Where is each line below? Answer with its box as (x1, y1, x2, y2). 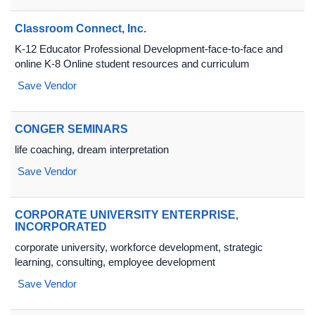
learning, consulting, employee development (15, 256, 215, 268)
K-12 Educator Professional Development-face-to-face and (15, 43, 283, 55)
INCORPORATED (15, 221, 107, 233)
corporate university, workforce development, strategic (15, 241, 263, 253)
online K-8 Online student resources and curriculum (15, 58, 250, 70)
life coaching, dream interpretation (15, 143, 169, 155)
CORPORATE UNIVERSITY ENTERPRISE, (15, 209, 238, 221)
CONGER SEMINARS (15, 123, 128, 135)
